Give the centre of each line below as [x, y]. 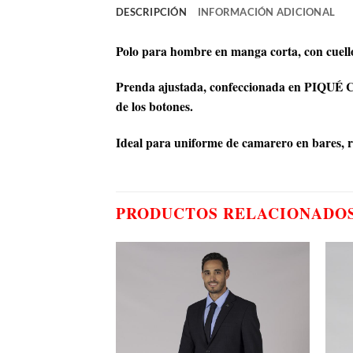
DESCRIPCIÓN [151, 13]
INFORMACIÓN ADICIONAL [266, 13]
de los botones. [154, 106]
